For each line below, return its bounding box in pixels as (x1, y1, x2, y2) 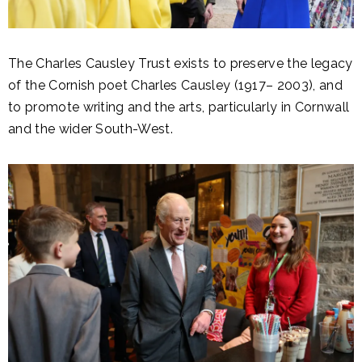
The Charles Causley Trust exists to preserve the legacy (8, 56, 353, 72)
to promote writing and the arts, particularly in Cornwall (8, 99, 350, 116)
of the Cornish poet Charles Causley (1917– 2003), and (8, 78, 343, 94)
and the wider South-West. (8, 121, 177, 137)
